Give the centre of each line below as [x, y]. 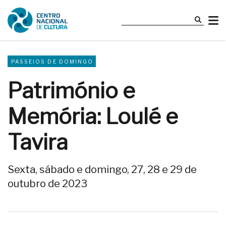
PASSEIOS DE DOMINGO [52, 62]
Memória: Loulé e [93, 117]
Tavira [38, 142]
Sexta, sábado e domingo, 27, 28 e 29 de [102, 169]
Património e [71, 91]
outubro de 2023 [47, 184]
